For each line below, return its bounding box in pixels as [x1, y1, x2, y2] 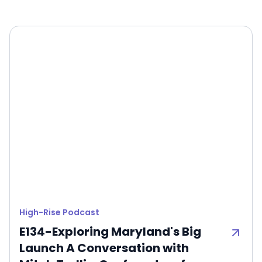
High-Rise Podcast [19, 206, 99, 218]
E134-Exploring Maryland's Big [19, 223, 201, 240]
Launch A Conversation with [19, 239, 189, 256]
